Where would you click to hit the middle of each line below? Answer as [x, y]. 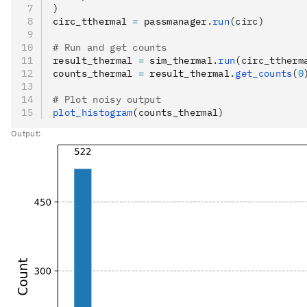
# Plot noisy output [107, 99]
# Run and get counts [110, 47]
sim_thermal [178, 60]
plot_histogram [93, 112]
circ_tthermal [93, 21]
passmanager [172, 21]
